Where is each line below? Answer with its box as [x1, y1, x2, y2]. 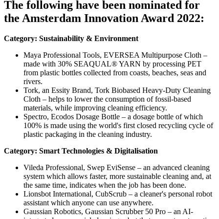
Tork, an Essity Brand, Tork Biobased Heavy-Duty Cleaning [23, 86, 211, 95]
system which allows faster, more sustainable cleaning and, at [23, 172, 211, 181]
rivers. [23, 77, 43, 86]
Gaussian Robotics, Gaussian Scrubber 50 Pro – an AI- [23, 207, 193, 216]
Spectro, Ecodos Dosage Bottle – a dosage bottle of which [23, 112, 203, 121]
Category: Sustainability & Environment [4, 34, 138, 43]
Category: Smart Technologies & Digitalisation [4, 147, 158, 155]
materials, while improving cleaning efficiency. [23, 104, 167, 112]
